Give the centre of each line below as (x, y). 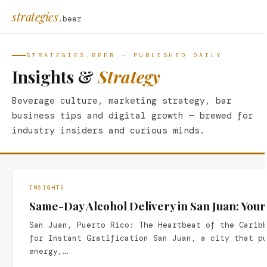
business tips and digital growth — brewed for (133, 116)
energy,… (48, 251)
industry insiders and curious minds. (108, 131)
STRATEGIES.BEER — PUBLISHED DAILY (125, 55)
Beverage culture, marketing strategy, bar (122, 101)
